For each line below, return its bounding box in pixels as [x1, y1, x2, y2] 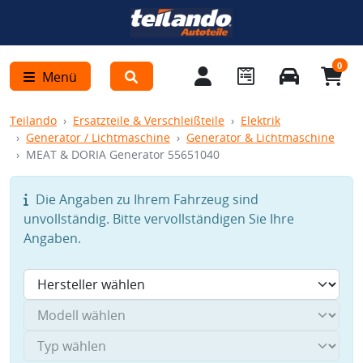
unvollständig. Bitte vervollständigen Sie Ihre [23, 210, 294, 228]
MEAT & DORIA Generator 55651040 [26, 147, 220, 162]
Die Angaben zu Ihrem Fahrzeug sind [32, 190, 258, 208]
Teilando [10, 113, 57, 128]
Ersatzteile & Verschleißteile [73, 113, 224, 128]
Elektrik [241, 113, 280, 128]
